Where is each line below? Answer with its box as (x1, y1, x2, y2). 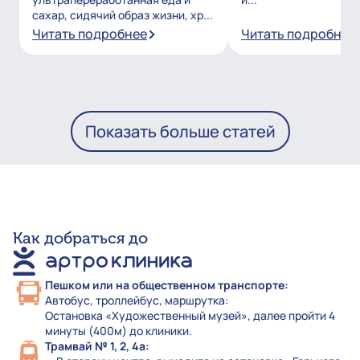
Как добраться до (13, 228, 148, 248)
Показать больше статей (84, 121, 276, 143)
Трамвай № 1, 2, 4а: (45, 338, 149, 354)
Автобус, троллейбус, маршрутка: (45, 292, 228, 309)
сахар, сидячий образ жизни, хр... (32, 7, 213, 23)
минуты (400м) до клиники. (45, 323, 192, 339)
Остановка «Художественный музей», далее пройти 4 (45, 308, 335, 324)
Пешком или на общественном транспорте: (45, 277, 288, 293)
